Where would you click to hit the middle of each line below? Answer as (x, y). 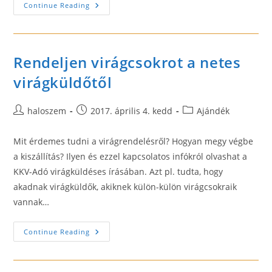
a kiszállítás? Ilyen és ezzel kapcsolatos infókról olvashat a (131, 156)
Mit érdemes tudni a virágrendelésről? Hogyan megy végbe (134, 141)
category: (201, 123)
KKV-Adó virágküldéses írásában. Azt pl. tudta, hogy (118, 172)
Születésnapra (123, 31)
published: (98, 123)
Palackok (109, 22)
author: (28, 123)
